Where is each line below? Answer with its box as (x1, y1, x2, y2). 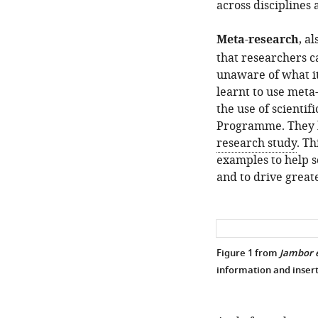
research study (216, 135, 297, 152)
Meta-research (216, 31, 299, 50)
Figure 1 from (216, 246, 280, 261)
